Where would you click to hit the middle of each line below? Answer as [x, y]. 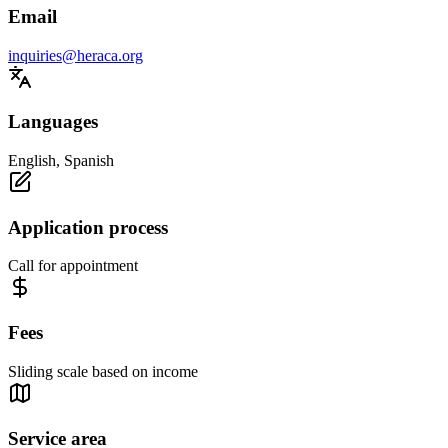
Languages [53, 122]
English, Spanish [61, 161]
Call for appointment [73, 266]
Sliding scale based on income [103, 371]
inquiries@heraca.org [75, 55]
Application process [88, 227]
